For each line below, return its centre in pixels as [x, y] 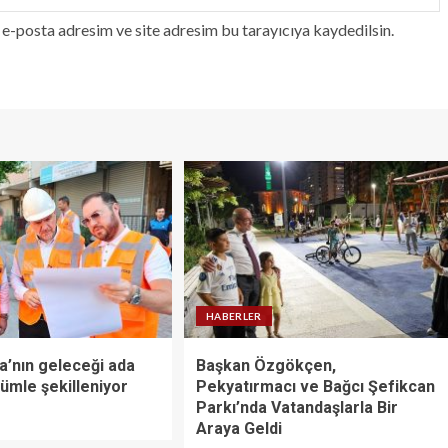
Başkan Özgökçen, [265, 365]
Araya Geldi [238, 428]
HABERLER [233, 315]
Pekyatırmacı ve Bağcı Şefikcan [315, 386]
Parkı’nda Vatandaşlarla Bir [296, 407]
